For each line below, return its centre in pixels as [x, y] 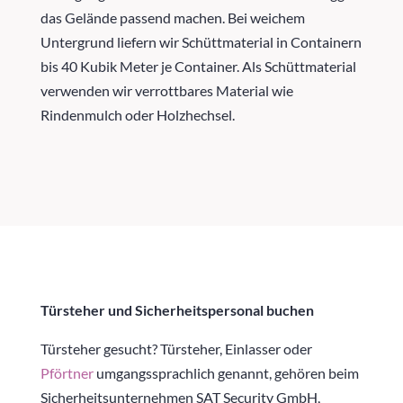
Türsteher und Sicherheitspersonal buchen [177, 310]
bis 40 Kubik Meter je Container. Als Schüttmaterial [198, 67]
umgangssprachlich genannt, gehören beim [226, 373]
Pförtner [67, 373]
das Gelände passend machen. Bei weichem [172, 18]
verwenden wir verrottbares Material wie [166, 91]
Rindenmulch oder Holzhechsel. [137, 115]
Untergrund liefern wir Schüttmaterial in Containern [201, 42]
